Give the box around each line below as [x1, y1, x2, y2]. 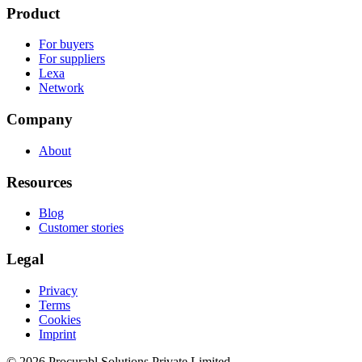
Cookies [39, 312, 81, 326]
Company [6, 111, 73, 128]
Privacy [39, 283, 78, 297]
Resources [6, 173, 72, 191]
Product [6, 4, 60, 22]
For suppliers [39, 52, 105, 66]
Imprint [39, 326, 76, 341]
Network [39, 81, 84, 95]
